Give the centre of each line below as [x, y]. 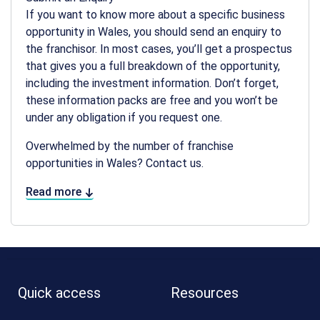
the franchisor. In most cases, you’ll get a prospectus [159, 49]
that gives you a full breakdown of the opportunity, [153, 66]
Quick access [59, 292]
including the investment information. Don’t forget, [152, 83]
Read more [55, 191]
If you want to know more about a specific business [155, 14]
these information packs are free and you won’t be [152, 100]
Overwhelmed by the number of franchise [130, 146]
